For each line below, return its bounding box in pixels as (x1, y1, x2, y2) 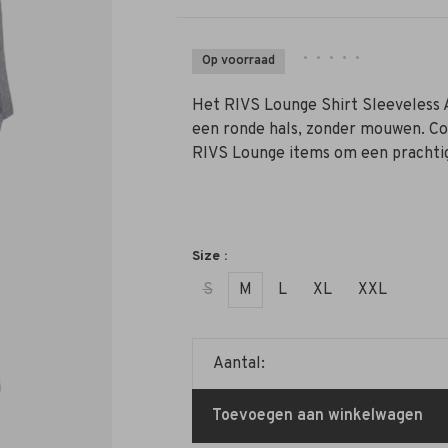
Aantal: (212, 354, 265, 374)
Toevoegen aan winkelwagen (211, 406, 423, 426)
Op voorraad (201, 53, 275, 69)
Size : (191, 248, 227, 265)
